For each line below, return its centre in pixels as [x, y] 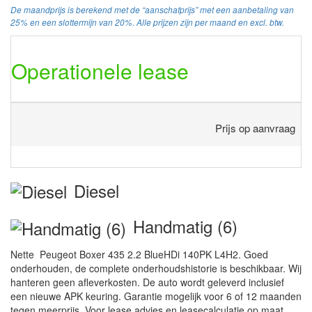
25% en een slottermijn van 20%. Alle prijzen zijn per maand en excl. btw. [147, 22]
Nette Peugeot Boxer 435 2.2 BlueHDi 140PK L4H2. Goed [139, 255]
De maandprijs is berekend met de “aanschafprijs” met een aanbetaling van [152, 9]
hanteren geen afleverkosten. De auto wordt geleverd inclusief [147, 282]
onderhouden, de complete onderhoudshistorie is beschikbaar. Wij [156, 268]
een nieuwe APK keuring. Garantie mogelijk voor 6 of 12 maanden [156, 296]
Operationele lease [100, 70]
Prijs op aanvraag [255, 127]
